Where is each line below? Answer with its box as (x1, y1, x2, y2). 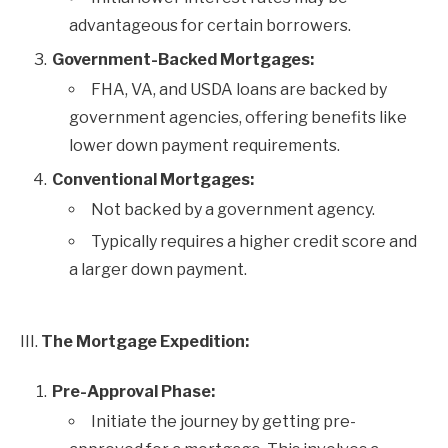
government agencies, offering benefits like (69, 108, 407, 127)
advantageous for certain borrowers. (69, 16, 351, 35)
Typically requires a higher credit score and (91, 232, 417, 251)
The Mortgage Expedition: (41, 332, 249, 351)
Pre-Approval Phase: (52, 382, 215, 401)
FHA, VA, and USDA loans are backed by (91, 80, 387, 99)
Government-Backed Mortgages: (52, 50, 314, 69)
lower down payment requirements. (69, 136, 340, 155)
